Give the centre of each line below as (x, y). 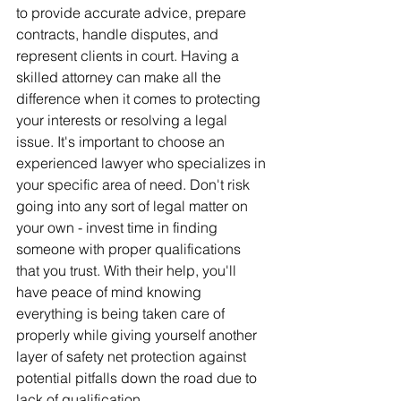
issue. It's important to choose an (122, 141)
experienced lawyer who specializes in (143, 163)
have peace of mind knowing (111, 292)
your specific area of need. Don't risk (135, 184)
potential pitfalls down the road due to (138, 378)
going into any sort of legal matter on (134, 206)
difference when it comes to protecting (140, 98)
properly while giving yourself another (138, 335)
